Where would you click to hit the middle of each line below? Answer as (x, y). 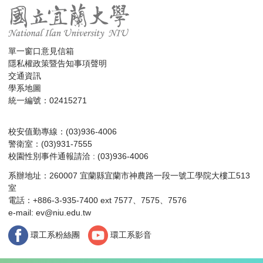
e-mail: (22, 212)
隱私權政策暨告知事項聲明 (58, 64)
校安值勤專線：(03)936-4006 (63, 132)
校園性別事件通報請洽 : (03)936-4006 (78, 156)
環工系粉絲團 (54, 235)
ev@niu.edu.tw (63, 212)
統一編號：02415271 (48, 101)
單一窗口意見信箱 (41, 51)
